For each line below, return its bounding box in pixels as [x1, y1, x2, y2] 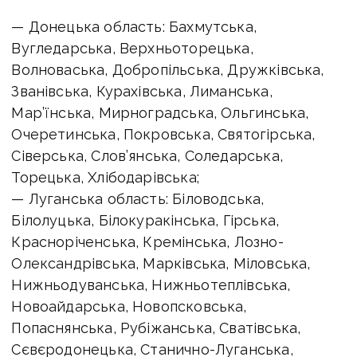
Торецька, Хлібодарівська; [11, 168, 199, 186]
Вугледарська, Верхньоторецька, [11, 39, 253, 57]
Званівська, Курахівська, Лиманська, [11, 82, 273, 100]
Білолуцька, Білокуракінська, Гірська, [11, 211, 280, 229]
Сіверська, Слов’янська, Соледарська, [11, 147, 283, 164]
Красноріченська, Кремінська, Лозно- [11, 233, 284, 250]
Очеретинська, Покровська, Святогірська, [11, 125, 316, 143]
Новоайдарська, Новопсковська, [11, 297, 247, 315]
